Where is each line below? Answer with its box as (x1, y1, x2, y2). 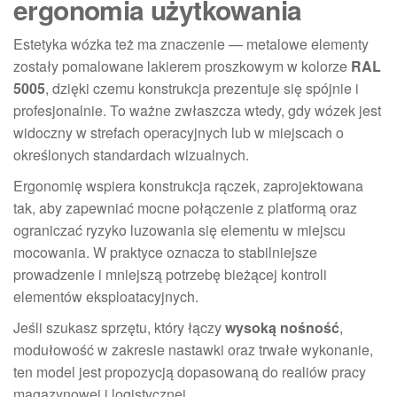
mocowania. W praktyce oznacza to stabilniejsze (13, 241, 317, 262)
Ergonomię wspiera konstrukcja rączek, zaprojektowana (13, 175, 363, 196)
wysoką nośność (225, 316, 339, 338)
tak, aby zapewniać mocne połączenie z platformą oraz (13, 197, 357, 218)
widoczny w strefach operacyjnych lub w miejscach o (13, 121, 344, 143)
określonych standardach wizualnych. (13, 144, 249, 165)
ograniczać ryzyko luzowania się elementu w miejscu (13, 219, 346, 240)
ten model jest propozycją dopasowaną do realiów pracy (13, 361, 366, 382)
